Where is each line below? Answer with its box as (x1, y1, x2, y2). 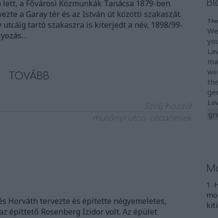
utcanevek (150, 114, 192, 123)
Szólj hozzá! (144, 102, 192, 111)
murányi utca (92, 114, 145, 123)
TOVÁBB (8, 71, 49, 82)
